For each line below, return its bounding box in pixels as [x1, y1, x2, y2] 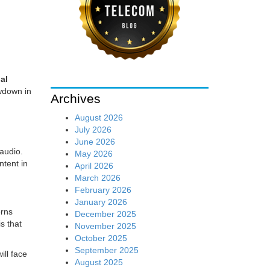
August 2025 [74, 257, 123, 267]
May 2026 [74, 148, 113, 159]
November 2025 [74, 221, 136, 231]
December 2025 [74, 209, 136, 219]
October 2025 [74, 233, 127, 243]
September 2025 [74, 245, 139, 255]
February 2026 [74, 184, 131, 195]
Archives [50, 91, 101, 105]
